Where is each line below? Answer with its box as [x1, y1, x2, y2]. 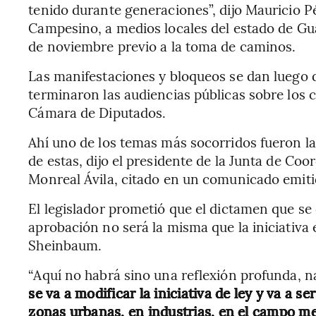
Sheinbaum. [28, 236, 102, 254]
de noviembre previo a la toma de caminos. [28, 37, 296, 55]
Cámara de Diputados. [28, 103, 166, 121]
